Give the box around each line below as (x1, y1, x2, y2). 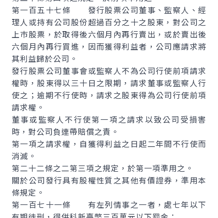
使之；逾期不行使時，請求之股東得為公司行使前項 (12, 89, 206, 101)
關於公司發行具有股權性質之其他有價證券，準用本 (12, 174, 206, 186)
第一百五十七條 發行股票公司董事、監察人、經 (12, 4, 206, 16)
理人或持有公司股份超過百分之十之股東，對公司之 (12, 16, 206, 28)
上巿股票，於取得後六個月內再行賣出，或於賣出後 (12, 28, 206, 40)
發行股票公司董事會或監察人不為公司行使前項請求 (12, 65, 206, 76)
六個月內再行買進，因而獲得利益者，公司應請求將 (12, 40, 206, 52)
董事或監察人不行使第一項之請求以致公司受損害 (12, 113, 206, 125)
